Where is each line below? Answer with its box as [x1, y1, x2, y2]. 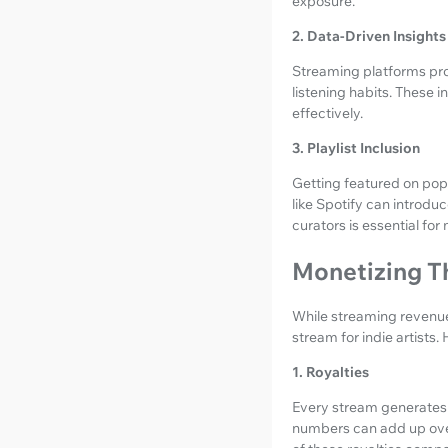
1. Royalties [292, 363, 369, 382]
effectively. [292, 104, 363, 123]
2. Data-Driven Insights [292, 27, 446, 46]
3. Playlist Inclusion [292, 139, 420, 158]
